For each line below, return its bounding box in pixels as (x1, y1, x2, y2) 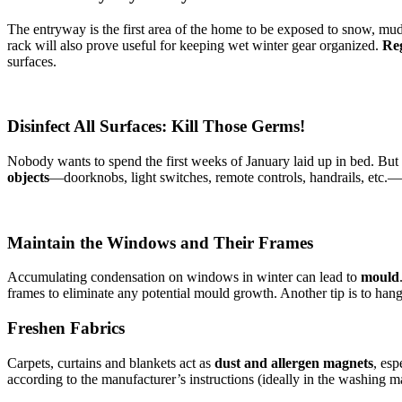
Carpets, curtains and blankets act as (7, 354, 214, 371)
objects (7, 169, 49, 185)
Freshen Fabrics (7, 319, 125, 338)
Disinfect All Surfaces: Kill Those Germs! (7, 117, 305, 136)
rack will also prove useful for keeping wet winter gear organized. (7, 37, 382, 53)
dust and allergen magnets (214, 354, 373, 371)
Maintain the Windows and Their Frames (7, 232, 313, 252)
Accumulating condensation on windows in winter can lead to (7, 269, 361, 285)
